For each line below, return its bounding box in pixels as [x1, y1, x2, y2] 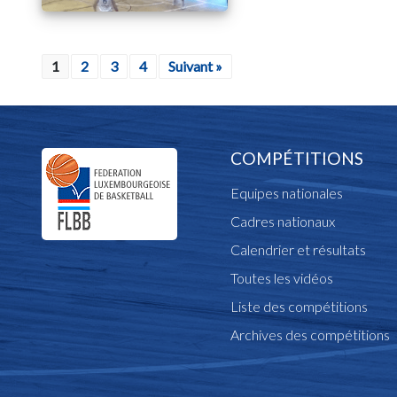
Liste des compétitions [230, 298, 369, 315]
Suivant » [168, 58, 222, 75]
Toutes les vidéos [230, 269, 334, 287]
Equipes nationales [230, 184, 344, 202]
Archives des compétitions [230, 326, 391, 344]
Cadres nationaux [230, 213, 336, 230]
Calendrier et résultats [230, 241, 367, 259]
